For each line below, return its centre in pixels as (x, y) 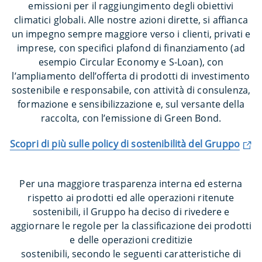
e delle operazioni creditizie (131, 239)
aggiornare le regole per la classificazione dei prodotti (131, 225)
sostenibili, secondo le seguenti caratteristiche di (131, 254)
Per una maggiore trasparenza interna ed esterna (131, 183)
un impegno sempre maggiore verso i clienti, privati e (131, 34)
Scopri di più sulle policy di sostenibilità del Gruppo (125, 144)
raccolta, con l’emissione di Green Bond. (131, 118)
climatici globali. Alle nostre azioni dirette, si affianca (131, 20)
